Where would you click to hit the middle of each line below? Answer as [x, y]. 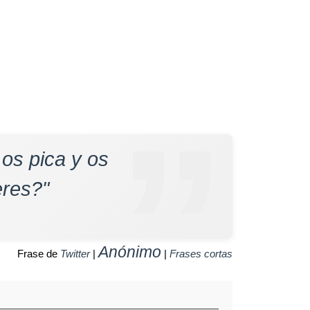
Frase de [39, 254]
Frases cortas [201, 254]
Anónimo [130, 252]
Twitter [75, 254]
